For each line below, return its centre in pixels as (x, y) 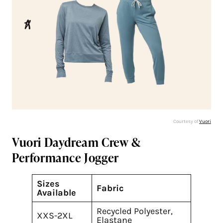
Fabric (110, 188)
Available (56, 192)
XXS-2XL (55, 215)
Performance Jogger (65, 157)
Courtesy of (186, 121)
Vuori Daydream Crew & (76, 142)
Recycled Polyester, (135, 211)
